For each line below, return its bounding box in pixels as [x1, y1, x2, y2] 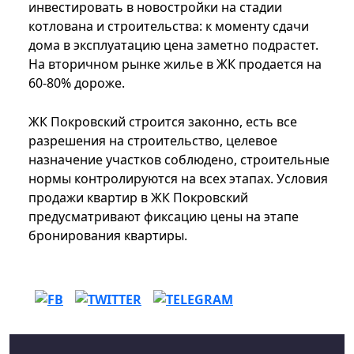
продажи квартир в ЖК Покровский [28, 189, 248, 206]
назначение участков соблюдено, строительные [28, 151, 330, 168]
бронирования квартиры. [28, 227, 187, 244]
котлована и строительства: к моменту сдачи [28, 17, 309, 35]
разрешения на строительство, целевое [28, 132, 277, 149]
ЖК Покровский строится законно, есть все [28, 113, 297, 130]
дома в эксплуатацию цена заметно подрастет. [28, 36, 318, 54]
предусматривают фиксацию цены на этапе [28, 208, 299, 225]
